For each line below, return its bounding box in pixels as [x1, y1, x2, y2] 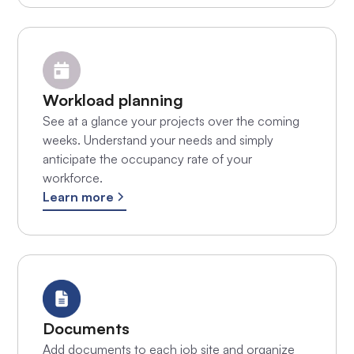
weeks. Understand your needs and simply [42, 132, 273, 149]
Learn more [42, 189, 114, 205]
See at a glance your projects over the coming [42, 113, 299, 130]
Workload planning [42, 90, 183, 111]
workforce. [42, 170, 103, 186]
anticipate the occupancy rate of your [42, 151, 252, 168]
